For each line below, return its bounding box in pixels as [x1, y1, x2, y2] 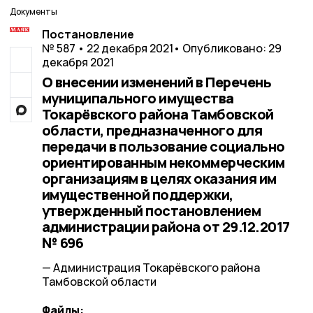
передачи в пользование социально [41, 137, 285, 156]
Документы [10, 6, 57, 17]
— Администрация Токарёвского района [41, 260, 260, 275]
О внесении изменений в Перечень [41, 73, 271, 92]
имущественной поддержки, [41, 185, 233, 204]
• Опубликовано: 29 [173, 41, 282, 56]
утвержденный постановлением [41, 201, 261, 220]
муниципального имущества [41, 89, 234, 108]
